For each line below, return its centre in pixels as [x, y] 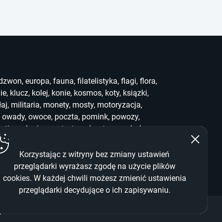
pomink [95, 116]
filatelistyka [97, 81]
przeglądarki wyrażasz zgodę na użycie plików [94, 166]
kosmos [88, 93]
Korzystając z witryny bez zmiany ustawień [94, 154]
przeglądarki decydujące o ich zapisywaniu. [94, 190]
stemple [81, 128]
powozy [125, 116]
